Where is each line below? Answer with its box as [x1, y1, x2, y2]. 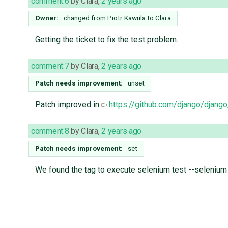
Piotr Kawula [107, 14, 146, 22]
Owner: [35, 14, 59, 22]
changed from [64, 14, 107, 22]
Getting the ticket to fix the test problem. [35, 35, 178, 45]
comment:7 [31, 61, 69, 71]
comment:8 [31, 126, 69, 136]
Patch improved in [35, 100, 101, 110]
